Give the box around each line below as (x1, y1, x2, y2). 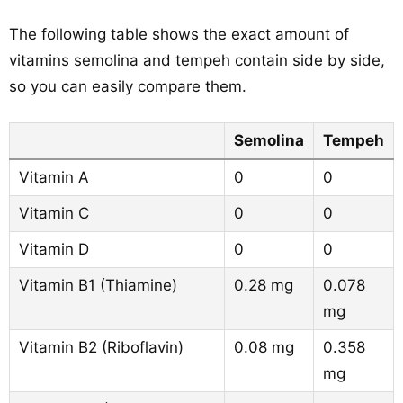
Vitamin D (19, 240, 89, 258)
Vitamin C (19, 204, 89, 222)
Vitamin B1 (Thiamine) (19, 276, 177, 294)
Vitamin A (19, 168, 89, 186)
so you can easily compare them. (9, 77, 246, 95)
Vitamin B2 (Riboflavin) (19, 338, 184, 356)
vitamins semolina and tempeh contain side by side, (9, 51, 385, 69)
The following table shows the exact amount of (9, 25, 349, 43)
